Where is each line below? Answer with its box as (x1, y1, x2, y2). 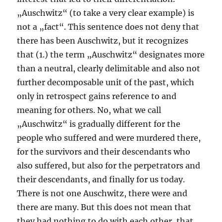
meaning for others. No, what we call (17, 105, 162, 115)
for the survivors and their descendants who (17, 147, 191, 157)
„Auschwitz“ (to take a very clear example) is (17, 8, 195, 18)
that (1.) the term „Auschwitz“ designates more (17, 50, 205, 60)
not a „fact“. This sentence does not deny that (17, 22, 200, 32)
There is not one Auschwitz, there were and (17, 188, 188, 199)
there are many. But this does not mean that (17, 202, 192, 213)
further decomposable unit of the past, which (17, 77, 195, 88)
